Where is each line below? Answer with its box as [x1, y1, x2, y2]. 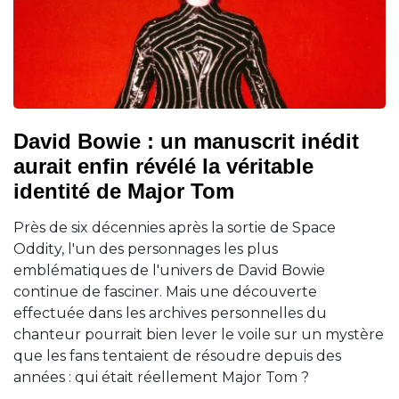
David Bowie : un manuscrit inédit [13, 129, 359, 153]
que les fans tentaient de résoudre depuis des [13, 347, 341, 364]
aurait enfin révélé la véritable [13, 154, 313, 178]
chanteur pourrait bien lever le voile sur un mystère [13, 326, 384, 343]
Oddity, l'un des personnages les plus [13, 240, 278, 257]
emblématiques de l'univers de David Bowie [13, 262, 325, 279]
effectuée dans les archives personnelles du [13, 305, 327, 322]
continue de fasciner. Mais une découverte [13, 283, 317, 300]
